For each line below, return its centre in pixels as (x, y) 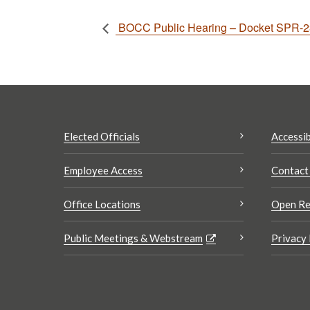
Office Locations (102, 204)
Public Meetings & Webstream (133, 238)
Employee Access (103, 171)
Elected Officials (102, 137)
